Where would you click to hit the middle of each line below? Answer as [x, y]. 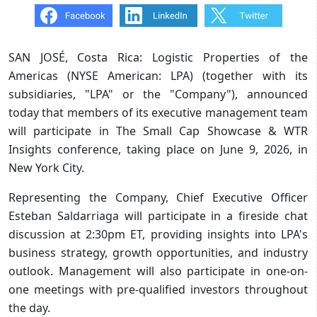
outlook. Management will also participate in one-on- [158, 271]
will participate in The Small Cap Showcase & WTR [158, 131]
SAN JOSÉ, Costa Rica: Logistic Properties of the [158, 57]
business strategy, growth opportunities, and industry [158, 252]
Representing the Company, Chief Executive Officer [158, 197]
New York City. [46, 167]
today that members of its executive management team [158, 112]
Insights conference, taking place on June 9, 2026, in [158, 149]
